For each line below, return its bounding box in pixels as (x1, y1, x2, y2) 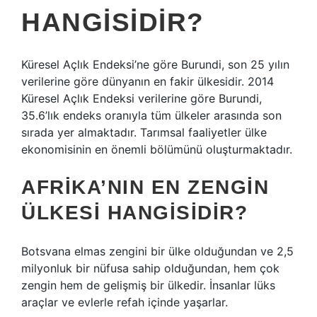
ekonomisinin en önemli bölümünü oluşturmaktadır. (21, 142, 292, 156)
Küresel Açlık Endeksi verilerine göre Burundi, (21, 91, 262, 105)
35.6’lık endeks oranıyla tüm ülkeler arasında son (21, 108, 282, 122)
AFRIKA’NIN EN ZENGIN (21, 176, 269, 198)
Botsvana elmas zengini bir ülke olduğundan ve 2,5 (21, 244, 294, 258)
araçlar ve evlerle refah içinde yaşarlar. (21, 295, 228, 309)
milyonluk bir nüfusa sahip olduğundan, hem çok (21, 261, 279, 275)
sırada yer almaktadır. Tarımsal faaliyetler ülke (21, 125, 267, 139)
